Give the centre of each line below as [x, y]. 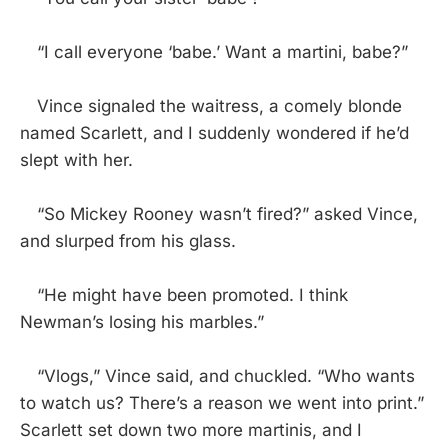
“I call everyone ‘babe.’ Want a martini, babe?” [214, 51]
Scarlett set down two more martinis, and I [191, 429]
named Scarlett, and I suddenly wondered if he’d [214, 132]
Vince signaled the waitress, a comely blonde [211, 105]
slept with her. [76, 159]
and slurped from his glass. [128, 240]
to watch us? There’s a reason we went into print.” [222, 402]
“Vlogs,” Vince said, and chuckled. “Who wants [217, 375]
